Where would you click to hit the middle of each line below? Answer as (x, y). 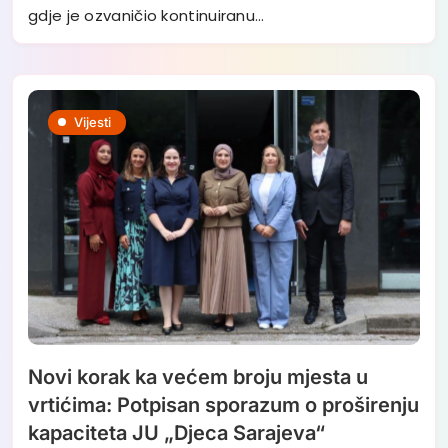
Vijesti (92, 121)
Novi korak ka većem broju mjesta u (198, 376)
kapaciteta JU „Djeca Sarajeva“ (176, 432)
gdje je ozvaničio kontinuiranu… (146, 15)
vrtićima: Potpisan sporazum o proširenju (223, 404)
